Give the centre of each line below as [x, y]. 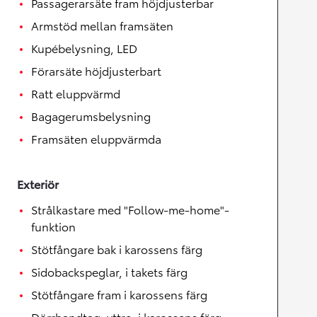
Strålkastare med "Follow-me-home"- [130, 209]
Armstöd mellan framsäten [102, 25]
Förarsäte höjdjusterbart [96, 70]
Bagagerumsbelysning [91, 116]
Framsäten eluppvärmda [96, 138]
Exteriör [38, 184]
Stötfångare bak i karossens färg [117, 249]
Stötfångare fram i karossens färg [119, 294]
